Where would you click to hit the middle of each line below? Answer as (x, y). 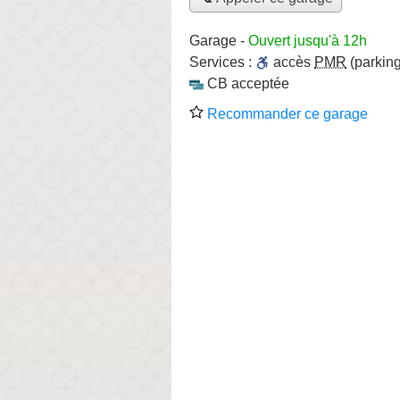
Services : (222, 62)
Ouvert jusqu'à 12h (308, 40)
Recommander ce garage (286, 113)
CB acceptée (248, 83)
